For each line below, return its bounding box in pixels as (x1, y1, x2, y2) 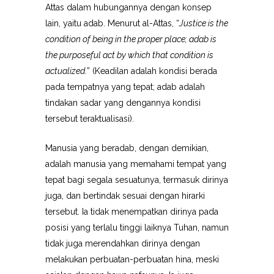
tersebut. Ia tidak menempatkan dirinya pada (45, 207, 218, 217)
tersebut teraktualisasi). (45, 114, 134, 124)
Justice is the (179, 18, 228, 28)
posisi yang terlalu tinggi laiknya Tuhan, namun (45, 223, 229, 232)
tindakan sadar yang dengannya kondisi (45, 98, 201, 108)
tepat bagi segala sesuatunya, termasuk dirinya (45, 175, 228, 185)
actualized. (45, 66, 87, 76)
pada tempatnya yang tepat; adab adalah (45, 82, 205, 92)
